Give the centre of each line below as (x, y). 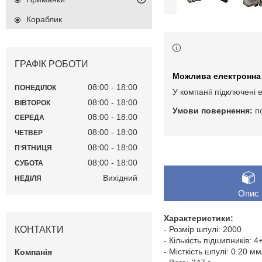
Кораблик (44, 20)
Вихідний (120, 177)
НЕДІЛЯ (28, 178)
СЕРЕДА (30, 118)
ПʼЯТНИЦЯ (33, 148)
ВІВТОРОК (32, 103)
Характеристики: (199, 218)
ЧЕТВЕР (29, 133)
